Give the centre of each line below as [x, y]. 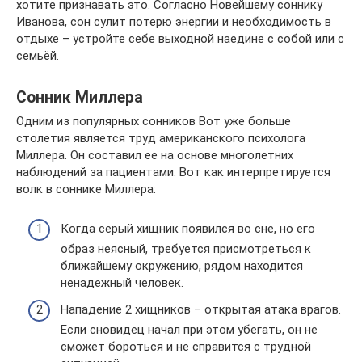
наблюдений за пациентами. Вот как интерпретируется [173, 173]
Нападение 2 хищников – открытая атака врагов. [201, 310]
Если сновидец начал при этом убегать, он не [189, 330]
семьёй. [38, 56]
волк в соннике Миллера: [86, 189]
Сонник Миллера [80, 97]
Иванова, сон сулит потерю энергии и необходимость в [174, 22]
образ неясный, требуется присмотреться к [186, 248]
